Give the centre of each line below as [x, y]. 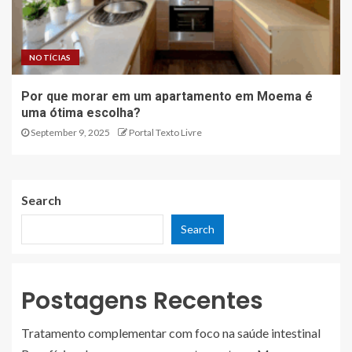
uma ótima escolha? [81, 112]
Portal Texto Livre [165, 132]
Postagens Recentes [142, 301]
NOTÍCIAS [50, 57]
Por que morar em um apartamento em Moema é [167, 96]
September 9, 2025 [70, 132]
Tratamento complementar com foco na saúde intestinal [171, 332]
